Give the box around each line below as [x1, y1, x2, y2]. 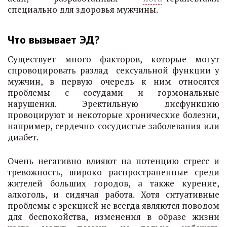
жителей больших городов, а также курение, [8, 177, 219, 189]
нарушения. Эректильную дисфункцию [8, 98, 219, 109]
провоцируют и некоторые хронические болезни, [8, 109, 219, 121]
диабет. [8, 131, 39, 143]
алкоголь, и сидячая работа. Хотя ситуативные [8, 188, 219, 200]
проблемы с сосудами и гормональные [8, 87, 219, 98]
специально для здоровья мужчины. [8, 4, 158, 15]
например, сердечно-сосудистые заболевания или [8, 120, 219, 132]
